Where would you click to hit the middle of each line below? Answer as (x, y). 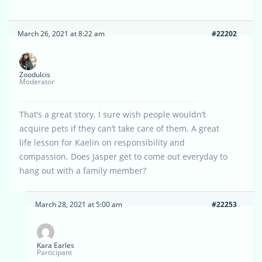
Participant (54, 253)
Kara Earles (56, 246)
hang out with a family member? (83, 171)
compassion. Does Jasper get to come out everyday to (123, 157)
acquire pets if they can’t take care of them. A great (119, 129)
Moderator (37, 82)
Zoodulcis (35, 75)
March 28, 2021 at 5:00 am (79, 205)
